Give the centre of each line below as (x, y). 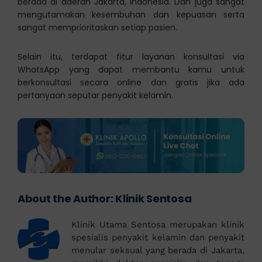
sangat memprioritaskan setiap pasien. (97, 28)
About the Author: (66, 199)
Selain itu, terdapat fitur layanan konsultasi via (131, 57)
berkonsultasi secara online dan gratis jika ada (131, 83)
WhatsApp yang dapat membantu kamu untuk (131, 70)
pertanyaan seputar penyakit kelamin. (95, 96)
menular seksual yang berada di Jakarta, (158, 251)
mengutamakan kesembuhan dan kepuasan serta (131, 15)
